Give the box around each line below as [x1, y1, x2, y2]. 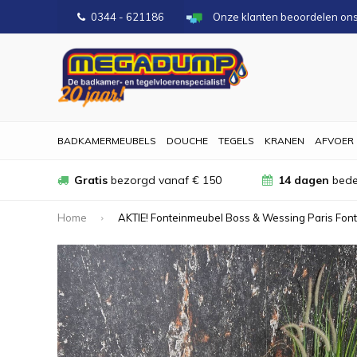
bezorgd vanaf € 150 [108, 173, 222, 187]
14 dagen [277, 173, 329, 187]
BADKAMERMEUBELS [57, 135, 156, 147]
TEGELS [218, 135, 254, 147]
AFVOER [315, 135, 354, 147]
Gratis [74, 173, 108, 187]
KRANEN [265, 135, 304, 147]
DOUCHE [167, 135, 208, 147]
